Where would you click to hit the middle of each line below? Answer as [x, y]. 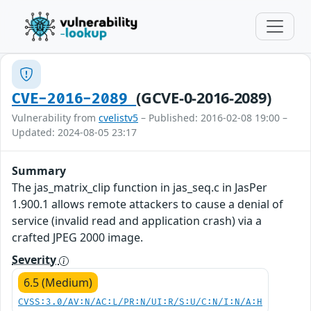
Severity [35, 260]
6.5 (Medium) [58, 283]
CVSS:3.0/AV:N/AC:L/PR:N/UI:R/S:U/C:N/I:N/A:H [140, 302]
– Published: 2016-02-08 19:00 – [213, 118]
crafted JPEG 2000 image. [77, 237]
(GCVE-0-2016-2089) [204, 98]
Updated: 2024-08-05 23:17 [74, 132]
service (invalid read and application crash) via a [137, 221]
